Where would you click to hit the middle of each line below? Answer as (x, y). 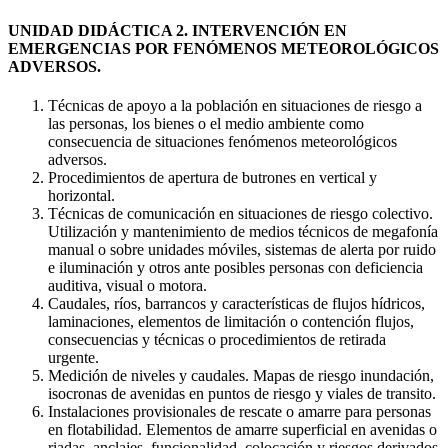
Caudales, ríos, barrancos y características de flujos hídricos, (236, 303)
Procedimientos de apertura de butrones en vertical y (212, 177)
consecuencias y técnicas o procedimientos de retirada (217, 339)
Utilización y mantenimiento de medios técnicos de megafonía (243, 231)
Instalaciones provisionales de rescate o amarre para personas (239, 411)
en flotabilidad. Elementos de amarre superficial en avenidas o (242, 429)
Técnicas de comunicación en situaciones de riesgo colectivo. (240, 213)
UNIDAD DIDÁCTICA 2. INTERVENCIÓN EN (177, 30)
